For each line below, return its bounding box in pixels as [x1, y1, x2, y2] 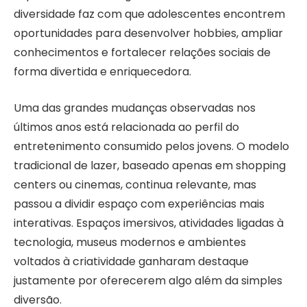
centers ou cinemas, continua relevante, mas [14, 176, 256, 193]
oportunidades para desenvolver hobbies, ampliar [14, 25, 283, 42]
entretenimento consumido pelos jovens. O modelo [14, 138, 289, 154]
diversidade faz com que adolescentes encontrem [14, 6, 285, 23]
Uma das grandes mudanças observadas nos [14, 99, 256, 116]
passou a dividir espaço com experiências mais [14, 195, 265, 212]
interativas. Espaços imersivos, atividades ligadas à [14, 214, 284, 231]
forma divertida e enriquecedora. [14, 64, 191, 80]
